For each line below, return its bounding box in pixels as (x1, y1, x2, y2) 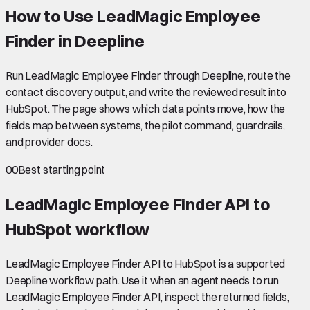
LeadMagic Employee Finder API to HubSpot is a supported (6, 256, 286, 271)
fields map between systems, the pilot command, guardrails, (6, 118, 285, 132)
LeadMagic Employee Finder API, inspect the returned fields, (6, 289, 289, 304)
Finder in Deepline (6, 30, 145, 51)
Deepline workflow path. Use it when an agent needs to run (6, 273, 279, 287)
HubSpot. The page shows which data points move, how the (6, 101, 286, 116)
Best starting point (17, 162, 106, 176)
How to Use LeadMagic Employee (6, 5, 261, 26)
